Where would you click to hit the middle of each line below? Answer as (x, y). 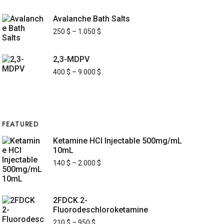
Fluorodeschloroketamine (100, 210)
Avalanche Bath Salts (91, 19)
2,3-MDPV (71, 59)
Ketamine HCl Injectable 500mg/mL (117, 141)
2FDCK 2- (70, 200)
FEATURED (20, 124)
